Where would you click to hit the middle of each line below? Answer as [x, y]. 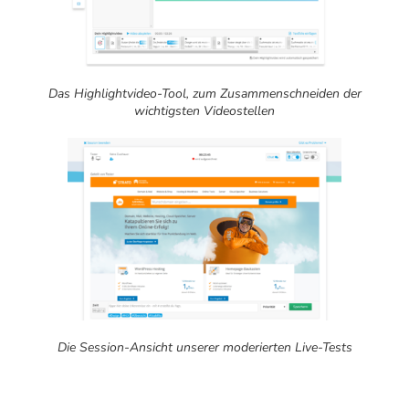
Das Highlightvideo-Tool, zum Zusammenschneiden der [204, 93]
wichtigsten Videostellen [204, 110]
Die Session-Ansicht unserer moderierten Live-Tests [204, 347]
